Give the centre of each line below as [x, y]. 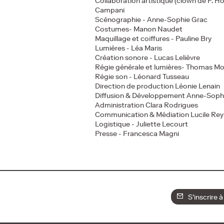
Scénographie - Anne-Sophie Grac [151, 20]
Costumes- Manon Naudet [139, 29]
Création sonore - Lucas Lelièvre [147, 58]
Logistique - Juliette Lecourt [141, 124]
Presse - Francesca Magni [137, 134]
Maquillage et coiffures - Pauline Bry [153, 39]
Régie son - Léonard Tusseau [142, 77]
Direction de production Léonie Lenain [157, 86]
